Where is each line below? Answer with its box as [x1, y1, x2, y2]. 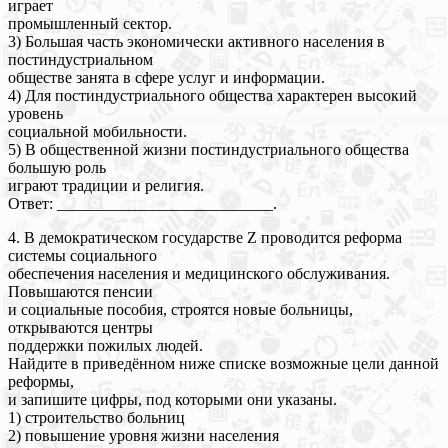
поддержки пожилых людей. [8, 336, 203, 354]
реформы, [8, 372, 74, 390]
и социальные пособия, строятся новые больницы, [8, 300, 353, 318]
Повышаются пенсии [8, 282, 153, 300]
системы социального [8, 246, 157, 264]
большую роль [8, 158, 106, 176]
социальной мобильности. [8, 122, 187, 140]
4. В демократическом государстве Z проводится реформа [8, 228, 402, 246]
